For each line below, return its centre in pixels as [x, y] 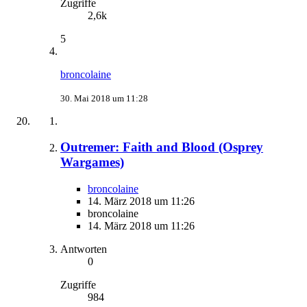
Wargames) [92, 162]
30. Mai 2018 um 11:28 [104, 98]
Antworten [84, 249]
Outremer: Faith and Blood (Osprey [162, 147]
